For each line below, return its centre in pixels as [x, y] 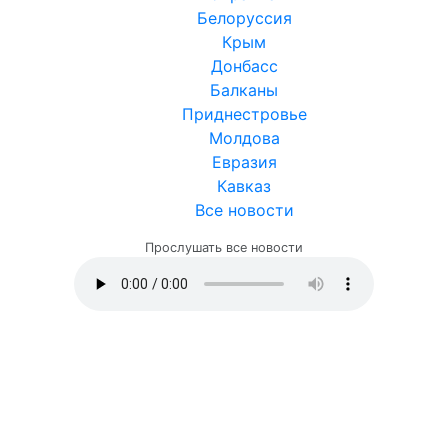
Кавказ [244, 186]
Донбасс [244, 66]
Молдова [244, 138]
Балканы [244, 90]
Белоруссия [244, 18]
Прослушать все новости [224, 248]
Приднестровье [244, 114]
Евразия [244, 162]
